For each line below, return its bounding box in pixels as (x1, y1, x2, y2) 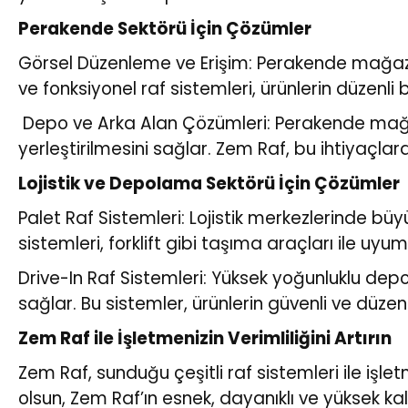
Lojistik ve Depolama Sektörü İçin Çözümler (18, 170, 400, 196)
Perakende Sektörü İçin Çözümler (18, 15, 311, 41)
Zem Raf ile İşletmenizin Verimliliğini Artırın (18, 325, 392, 351)
